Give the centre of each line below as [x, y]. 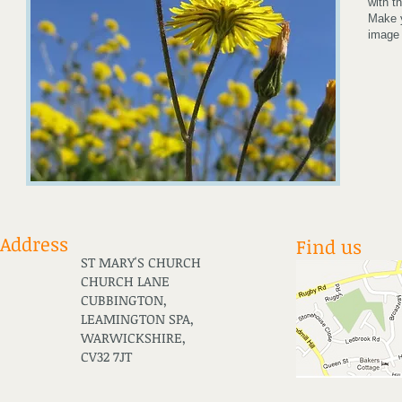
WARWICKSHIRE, [133, 337]
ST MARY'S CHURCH [141, 262]
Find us [329, 246]
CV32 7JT [106, 356]
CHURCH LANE [125, 281]
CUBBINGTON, [124, 300]
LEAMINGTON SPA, [137, 319]
